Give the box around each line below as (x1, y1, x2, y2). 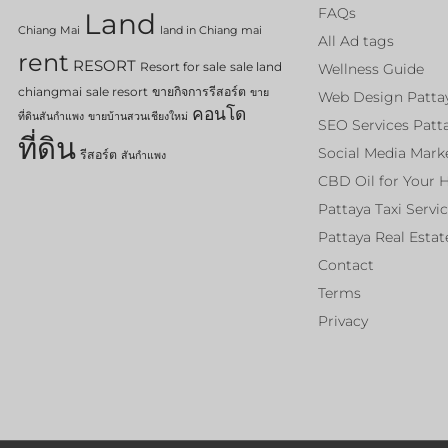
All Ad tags (318, 32, 394, 51)
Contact (318, 256, 374, 275)
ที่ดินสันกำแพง (18, 110, 84, 124)
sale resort (86, 84, 148, 100)
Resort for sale (140, 59, 226, 75)
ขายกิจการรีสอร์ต (152, 84, 246, 100)
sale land (230, 59, 282, 75)
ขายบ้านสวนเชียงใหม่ (88, 110, 188, 124)
